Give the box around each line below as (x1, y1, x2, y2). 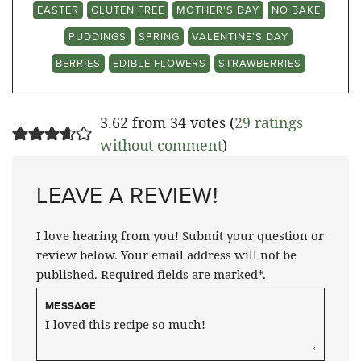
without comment (99, 135, 222, 155)
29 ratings (234, 112, 303, 132)
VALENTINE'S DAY (192, 28, 288, 44)
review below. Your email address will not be (36, 246, 297, 263)
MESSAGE (45, 297, 96, 313)
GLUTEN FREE (90, 2, 164, 17)
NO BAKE (271, 2, 321, 17)
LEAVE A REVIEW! (36, 178, 218, 211)
